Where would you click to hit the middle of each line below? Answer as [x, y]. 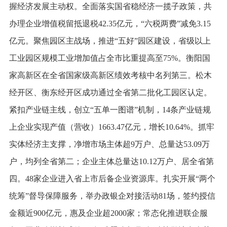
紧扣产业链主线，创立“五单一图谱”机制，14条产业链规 [110, 109]
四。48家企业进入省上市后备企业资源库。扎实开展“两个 [112, 178]
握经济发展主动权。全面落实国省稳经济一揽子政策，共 [110, 6]
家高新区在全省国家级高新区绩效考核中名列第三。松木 [110, 75]
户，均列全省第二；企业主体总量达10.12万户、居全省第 [111, 161]
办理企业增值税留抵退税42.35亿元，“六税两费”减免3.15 [110, 23]
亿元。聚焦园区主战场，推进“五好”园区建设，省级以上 [110, 41]
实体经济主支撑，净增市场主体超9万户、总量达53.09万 [109, 144]
